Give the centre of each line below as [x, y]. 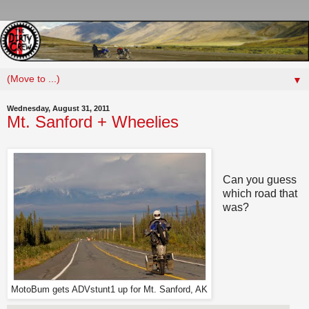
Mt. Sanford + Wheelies [93, 122]
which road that [260, 193]
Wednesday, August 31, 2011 [58, 109]
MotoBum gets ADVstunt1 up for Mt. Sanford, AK [109, 290]
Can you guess [259, 179]
